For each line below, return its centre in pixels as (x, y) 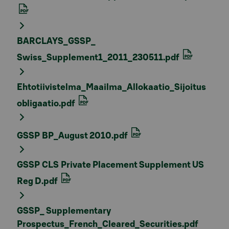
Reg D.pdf (38, 181)
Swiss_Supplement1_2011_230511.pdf (99, 58)
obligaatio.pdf (47, 103)
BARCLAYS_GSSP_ (56, 41)
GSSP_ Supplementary (64, 211)
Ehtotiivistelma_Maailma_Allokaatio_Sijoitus (111, 87)
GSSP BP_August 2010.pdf (73, 135)
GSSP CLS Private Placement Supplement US (110, 165)
